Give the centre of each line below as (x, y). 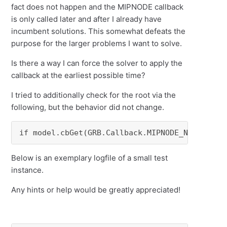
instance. (28, 170)
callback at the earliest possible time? (79, 75)
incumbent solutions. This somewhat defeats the (99, 31)
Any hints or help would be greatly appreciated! (96, 190)
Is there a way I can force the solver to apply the (97, 63)
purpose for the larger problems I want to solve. (97, 43)
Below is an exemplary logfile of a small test (90, 158)
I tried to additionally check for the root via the (94, 95)
